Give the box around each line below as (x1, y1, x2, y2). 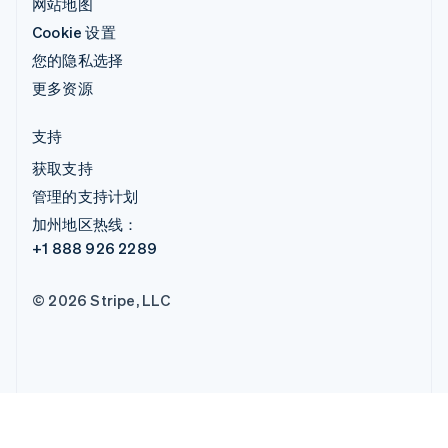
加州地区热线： (32, 213, 139, 234)
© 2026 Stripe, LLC (32, 289, 171, 310)
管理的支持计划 (32, 185, 139, 206)
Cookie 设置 (32, 21, 116, 42)
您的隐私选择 (32, 49, 124, 70)
